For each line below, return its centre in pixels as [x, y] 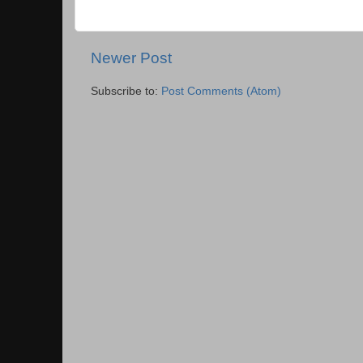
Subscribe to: [126, 91]
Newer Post [131, 58]
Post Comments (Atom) [221, 91]
